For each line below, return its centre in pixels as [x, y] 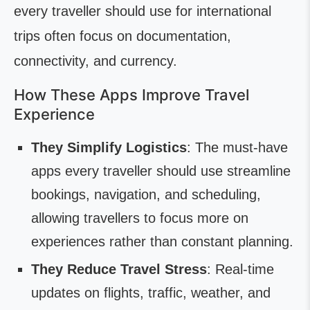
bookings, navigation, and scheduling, [146, 194]
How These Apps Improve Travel [131, 95]
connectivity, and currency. [95, 61]
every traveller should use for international [143, 11]
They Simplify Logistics [109, 147]
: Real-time [240, 269]
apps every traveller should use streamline [161, 171]
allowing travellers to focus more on [140, 218]
